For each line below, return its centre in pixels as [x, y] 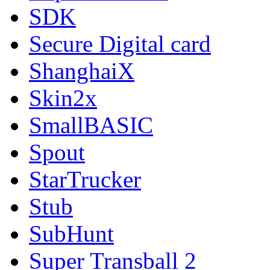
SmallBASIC [91, 125]
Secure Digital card [120, 43]
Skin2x [63, 98]
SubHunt [71, 233]
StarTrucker [85, 179]
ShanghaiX [82, 71]
